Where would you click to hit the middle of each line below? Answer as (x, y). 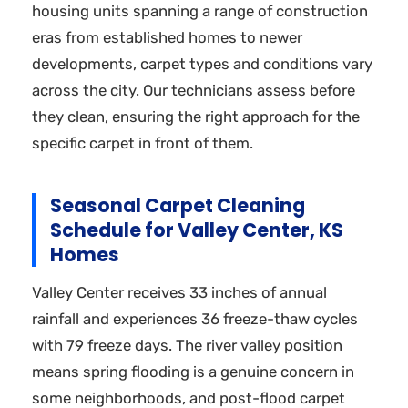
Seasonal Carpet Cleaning (178, 205)
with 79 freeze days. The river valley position (187, 346)
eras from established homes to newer (167, 37)
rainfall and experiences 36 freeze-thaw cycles (195, 319)
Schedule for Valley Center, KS (197, 229)
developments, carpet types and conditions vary (202, 63)
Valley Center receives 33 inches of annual (179, 293)
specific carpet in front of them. (143, 143)
